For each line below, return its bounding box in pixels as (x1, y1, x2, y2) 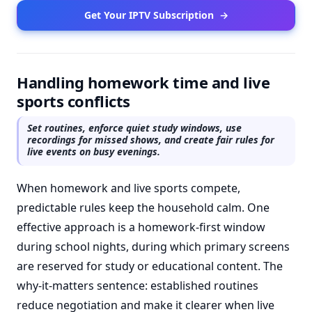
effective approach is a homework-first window (17, 219, 265, 235)
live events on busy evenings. (27, 145, 160, 158)
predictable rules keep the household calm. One (17, 200, 270, 215)
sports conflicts (17, 91, 130, 111)
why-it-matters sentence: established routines (17, 278, 258, 293)
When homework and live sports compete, (17, 180, 240, 196)
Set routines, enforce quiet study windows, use (27, 121, 242, 134)
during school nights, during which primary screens (17, 239, 290, 254)
